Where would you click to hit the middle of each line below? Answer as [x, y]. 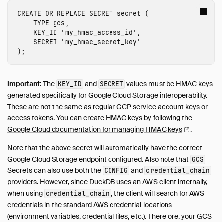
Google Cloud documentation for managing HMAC [88, 130]
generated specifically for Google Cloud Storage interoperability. [108, 95]
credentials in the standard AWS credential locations [90, 205]
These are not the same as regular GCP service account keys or [108, 107]
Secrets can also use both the [55, 171]
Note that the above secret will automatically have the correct [105, 148]
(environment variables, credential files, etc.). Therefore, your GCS [110, 216]
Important [24, 84]
